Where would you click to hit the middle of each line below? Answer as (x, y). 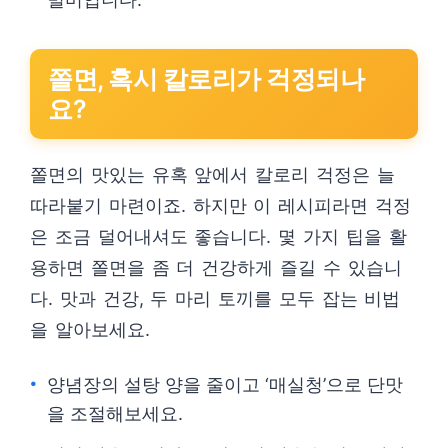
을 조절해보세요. (115, 413)
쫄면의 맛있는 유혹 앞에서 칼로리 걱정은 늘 (212, 174)
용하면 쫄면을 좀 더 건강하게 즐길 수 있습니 (216, 267)
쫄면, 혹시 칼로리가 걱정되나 (206, 79)
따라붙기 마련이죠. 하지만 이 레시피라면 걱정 (220, 205)
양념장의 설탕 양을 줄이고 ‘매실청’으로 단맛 (225, 384)
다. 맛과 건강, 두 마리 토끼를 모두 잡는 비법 (215, 298)
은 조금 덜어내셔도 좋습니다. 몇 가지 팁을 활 (218, 236)
